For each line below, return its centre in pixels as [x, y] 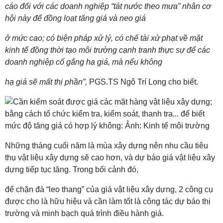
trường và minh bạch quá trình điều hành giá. [84, 213]
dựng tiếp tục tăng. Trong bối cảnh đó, [72, 169]
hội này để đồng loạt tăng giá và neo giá [75, 18]
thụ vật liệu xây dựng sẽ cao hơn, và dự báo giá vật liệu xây [110, 158]
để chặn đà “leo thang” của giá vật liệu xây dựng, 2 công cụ [109, 189]
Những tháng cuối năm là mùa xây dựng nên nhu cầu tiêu [107, 146]
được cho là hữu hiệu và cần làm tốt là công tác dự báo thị [108, 201]
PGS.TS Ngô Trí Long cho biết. [143, 82]
